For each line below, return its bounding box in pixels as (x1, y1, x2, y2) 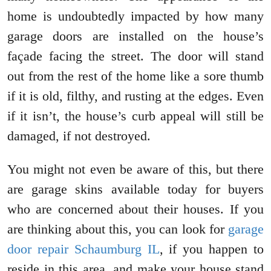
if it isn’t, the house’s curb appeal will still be (7, 108, 264, 124)
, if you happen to (159, 241, 264, 257)
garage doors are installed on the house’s (7, 28, 264, 44)
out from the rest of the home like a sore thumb (7, 68, 264, 84)
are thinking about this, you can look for (7, 221, 228, 237)
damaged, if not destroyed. (7, 128, 154, 144)
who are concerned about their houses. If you (7, 201, 264, 217)
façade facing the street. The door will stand (7, 48, 264, 64)
